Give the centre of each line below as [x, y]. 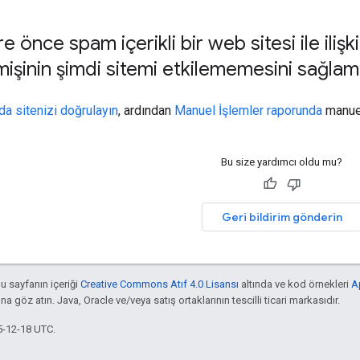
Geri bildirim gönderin [282, 217]
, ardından [146, 110]
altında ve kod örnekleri [295, 284]
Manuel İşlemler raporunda [248, 110]
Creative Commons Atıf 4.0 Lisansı [160, 284]
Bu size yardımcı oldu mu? [282, 162]
